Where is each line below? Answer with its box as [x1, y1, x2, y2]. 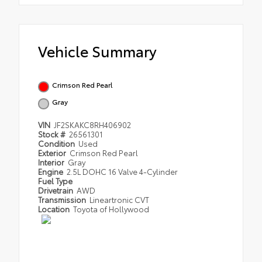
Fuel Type [38, 175, 73, 186]
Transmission [38, 194, 88, 205]
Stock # [38, 128, 67, 139]
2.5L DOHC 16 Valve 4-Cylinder [67, 166, 178, 177]
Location [38, 203, 71, 214]
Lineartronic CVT [89, 194, 150, 205]
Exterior [38, 147, 68, 158]
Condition [38, 137, 77, 149]
